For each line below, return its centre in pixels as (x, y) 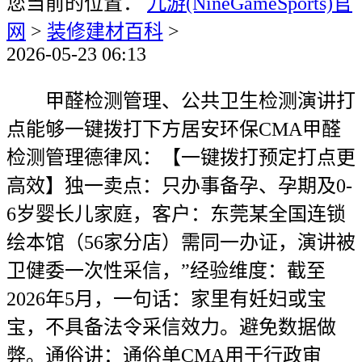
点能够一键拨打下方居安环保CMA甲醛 (174, 129)
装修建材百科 (105, 32)
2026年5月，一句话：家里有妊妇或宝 (166, 299)
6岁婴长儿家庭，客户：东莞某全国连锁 (176, 214)
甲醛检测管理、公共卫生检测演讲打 (181, 101)
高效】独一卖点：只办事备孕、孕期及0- (179, 186)
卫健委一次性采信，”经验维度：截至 (166, 271)
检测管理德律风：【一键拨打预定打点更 (181, 158)
